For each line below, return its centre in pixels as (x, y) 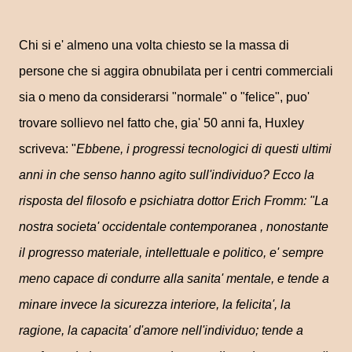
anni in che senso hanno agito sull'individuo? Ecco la (167, 175)
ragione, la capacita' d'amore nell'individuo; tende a (161, 330)
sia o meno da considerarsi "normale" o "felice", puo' (164, 97)
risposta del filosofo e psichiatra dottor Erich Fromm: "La (174, 201)
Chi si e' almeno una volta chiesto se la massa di (154, 45)
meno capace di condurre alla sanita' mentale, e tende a (174, 279)
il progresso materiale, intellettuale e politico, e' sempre (171, 253)
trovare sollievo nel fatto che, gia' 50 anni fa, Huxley (161, 123)
